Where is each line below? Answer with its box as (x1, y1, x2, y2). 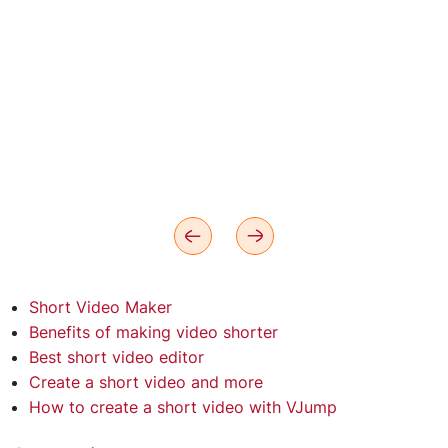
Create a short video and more (29, 372, 263, 392)
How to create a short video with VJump (29, 397, 337, 417)
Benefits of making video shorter (29, 322, 278, 342)
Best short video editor (29, 347, 204, 367)
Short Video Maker (29, 297, 172, 317)
